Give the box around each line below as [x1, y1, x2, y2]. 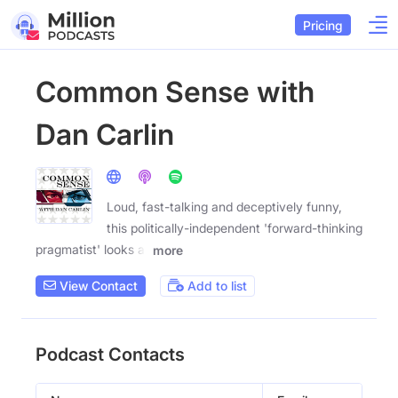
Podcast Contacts [36, 343, 185, 365]
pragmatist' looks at [36, 242, 149, 257]
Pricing [303, 17, 343, 33]
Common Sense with [36, 75, 314, 109]
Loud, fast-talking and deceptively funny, [107, 199, 342, 214]
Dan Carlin [36, 117, 174, 152]
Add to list [184, 278, 247, 294]
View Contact [56, 278, 138, 294]
